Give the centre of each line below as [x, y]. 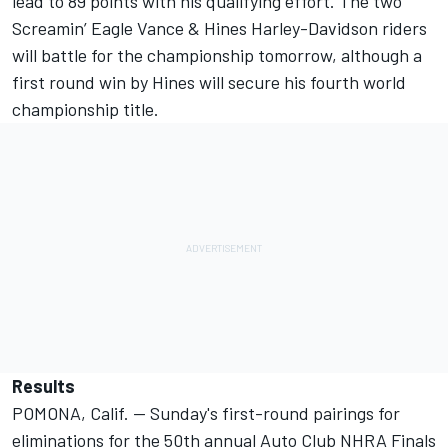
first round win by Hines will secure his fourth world [209, 82]
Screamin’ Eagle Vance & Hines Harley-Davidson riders [219, 28]
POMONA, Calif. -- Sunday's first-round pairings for [206, 413]
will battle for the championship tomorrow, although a [217, 55]
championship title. [85, 109]
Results [43, 386]
